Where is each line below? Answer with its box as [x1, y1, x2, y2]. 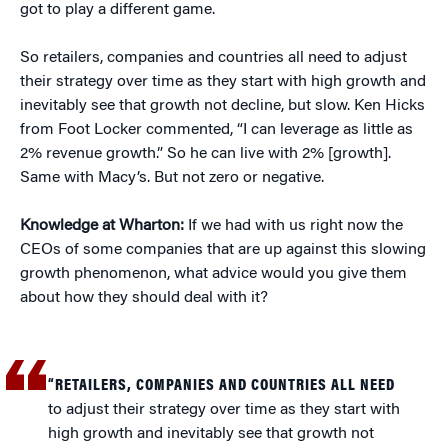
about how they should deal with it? [20, 289, 268, 306]
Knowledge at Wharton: [20, 217, 188, 234]
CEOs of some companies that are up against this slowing [20, 241, 426, 258]
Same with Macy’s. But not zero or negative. [20, 169, 324, 186]
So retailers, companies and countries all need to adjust [20, 49, 407, 66]
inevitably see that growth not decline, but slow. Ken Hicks [20, 97, 425, 114]
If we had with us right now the [188, 217, 403, 234]
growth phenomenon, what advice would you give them [20, 265, 407, 282]
